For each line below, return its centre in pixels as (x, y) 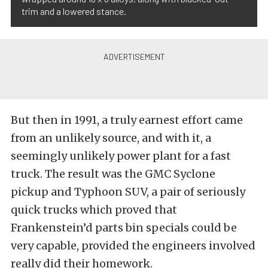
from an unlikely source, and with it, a (111, 138)
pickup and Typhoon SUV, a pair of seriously (128, 192)
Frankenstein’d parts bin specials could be (124, 228)
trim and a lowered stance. (74, 11)
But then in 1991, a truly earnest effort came (127, 120)
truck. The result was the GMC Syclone (113, 174)
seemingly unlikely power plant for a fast (121, 156)
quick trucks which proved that (94, 210)
